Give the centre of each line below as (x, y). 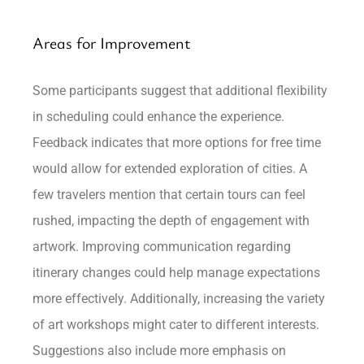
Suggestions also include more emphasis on (160, 350)
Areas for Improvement (112, 42)
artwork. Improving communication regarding (162, 246)
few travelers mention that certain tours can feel (169, 194)
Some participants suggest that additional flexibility (180, 90)
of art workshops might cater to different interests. (176, 324)
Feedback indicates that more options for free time (177, 142)
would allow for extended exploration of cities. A (170, 168)
